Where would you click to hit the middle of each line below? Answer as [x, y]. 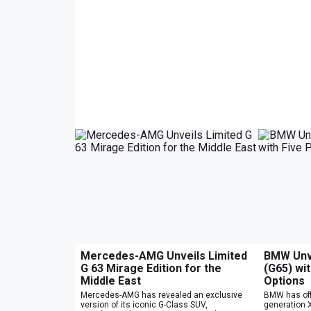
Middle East [111, 280]
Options [284, 280]
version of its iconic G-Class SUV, [144, 304]
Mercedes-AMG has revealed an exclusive [161, 295]
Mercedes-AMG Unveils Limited [164, 255]
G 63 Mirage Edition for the [151, 268]
